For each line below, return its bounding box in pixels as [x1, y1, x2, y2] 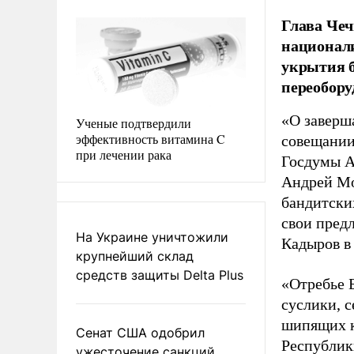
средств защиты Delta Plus [76, 266, 243, 283]
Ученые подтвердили [76, 114, 191, 131]
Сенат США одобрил [76, 324, 205, 341]
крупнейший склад [76, 247, 194, 264]
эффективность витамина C [76, 130, 225, 147]
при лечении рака [76, 145, 171, 163]
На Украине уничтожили [76, 228, 228, 245]
